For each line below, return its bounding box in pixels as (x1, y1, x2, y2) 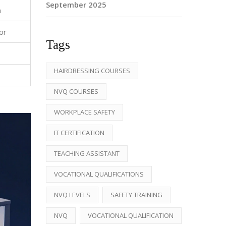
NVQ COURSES (54, 86, 98, 96)
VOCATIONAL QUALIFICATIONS (54, 169, 144, 179)
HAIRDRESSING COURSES (54, 66, 130, 75)
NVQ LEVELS (54, 190, 90, 199)
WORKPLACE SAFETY (54, 107, 115, 117)
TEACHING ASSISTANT (54, 148, 120, 158)
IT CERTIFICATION (54, 128, 104, 137)
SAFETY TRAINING (110, 190, 162, 199)
